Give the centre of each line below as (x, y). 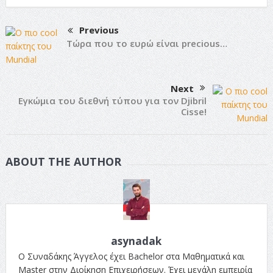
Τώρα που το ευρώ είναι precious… (147, 43)
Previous (99, 30)
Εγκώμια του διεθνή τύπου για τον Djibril (113, 100)
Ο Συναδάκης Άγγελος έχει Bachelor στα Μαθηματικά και (131, 256)
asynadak (136, 241)
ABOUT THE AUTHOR (63, 161)
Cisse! (194, 111)
